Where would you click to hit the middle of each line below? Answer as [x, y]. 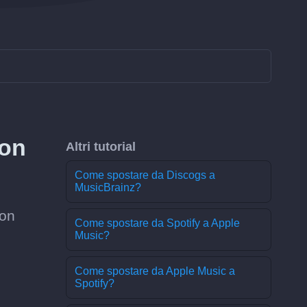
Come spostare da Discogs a [145, 175]
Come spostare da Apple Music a [155, 271]
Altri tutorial [101, 147]
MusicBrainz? [108, 187]
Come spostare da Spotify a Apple [157, 223]
